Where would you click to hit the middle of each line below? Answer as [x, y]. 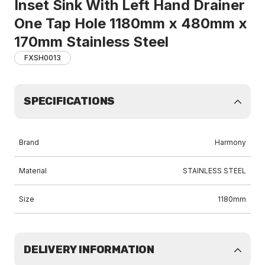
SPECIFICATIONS [70, 101]
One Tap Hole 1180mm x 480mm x [131, 23]
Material [33, 171]
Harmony [230, 142]
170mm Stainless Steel [91, 42]
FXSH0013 [43, 58]
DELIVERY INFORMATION [89, 250]
